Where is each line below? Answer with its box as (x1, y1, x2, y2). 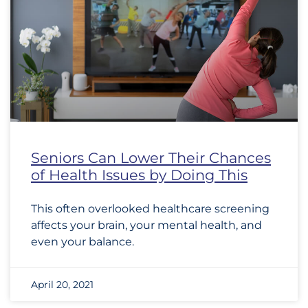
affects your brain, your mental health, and (31, 219, 262, 232)
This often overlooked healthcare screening (31, 202, 269, 215)
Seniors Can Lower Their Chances (31, 149, 271, 166)
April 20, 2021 (31, 278, 93, 291)
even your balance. (31, 235, 134, 248)
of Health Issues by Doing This (31, 166, 247, 184)
